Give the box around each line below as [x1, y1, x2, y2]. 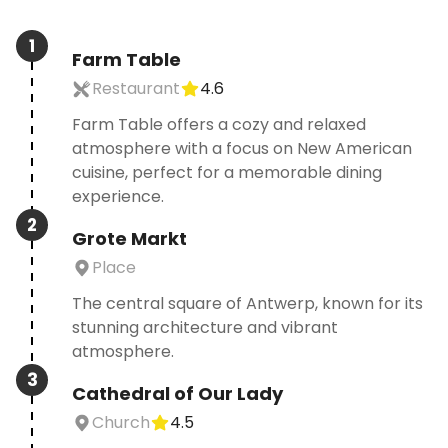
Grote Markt [72, 226, 187, 251]
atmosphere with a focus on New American [72, 137, 412, 160]
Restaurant [92, 77, 180, 100]
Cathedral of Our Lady [72, 381, 283, 406]
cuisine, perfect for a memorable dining [72, 161, 382, 184]
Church [92, 411, 150, 434]
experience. [72, 185, 164, 208]
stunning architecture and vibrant [72, 316, 338, 339]
